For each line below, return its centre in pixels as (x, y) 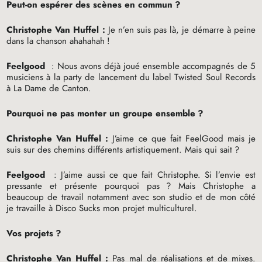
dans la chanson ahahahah (56, 41)
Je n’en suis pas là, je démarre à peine (180, 30)
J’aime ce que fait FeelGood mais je (182, 138)
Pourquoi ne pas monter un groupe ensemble (101, 113)
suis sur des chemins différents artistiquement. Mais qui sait (120, 149)
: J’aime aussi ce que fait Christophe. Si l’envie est (152, 175)
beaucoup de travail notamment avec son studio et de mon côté (131, 197)
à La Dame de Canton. (49, 88)
